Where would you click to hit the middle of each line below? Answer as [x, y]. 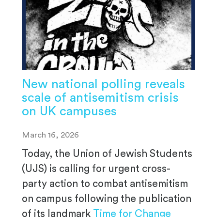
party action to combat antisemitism [105, 184]
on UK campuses [69, 111]
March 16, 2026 [50, 135]
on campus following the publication [107, 199]
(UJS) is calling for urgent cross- [96, 169]
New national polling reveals [103, 84]
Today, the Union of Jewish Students [107, 154]
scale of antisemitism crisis [100, 98]
